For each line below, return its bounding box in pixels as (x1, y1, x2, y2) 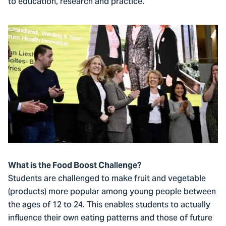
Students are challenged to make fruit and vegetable (8, 171, 206, 188)
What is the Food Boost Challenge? (8, 160, 141, 171)
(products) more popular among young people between (8, 184, 216, 201)
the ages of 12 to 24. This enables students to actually (8, 197, 210, 214)
